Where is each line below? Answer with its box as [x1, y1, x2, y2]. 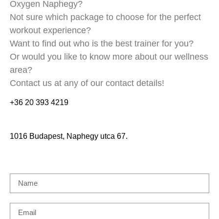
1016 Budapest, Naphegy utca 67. [10, 131, 130, 140]
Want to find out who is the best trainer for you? [10, 38, 194, 48]
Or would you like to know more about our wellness [10, 51, 208, 62]
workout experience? [10, 25, 91, 35]
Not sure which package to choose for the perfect [10, 12, 201, 22]
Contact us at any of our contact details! [10, 78, 164, 88]
